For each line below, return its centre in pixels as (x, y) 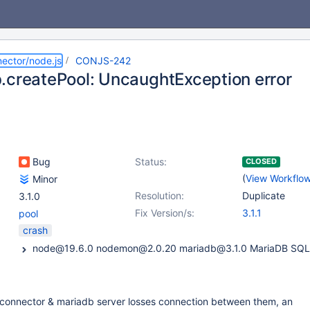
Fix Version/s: (165, 213)
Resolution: (159, 195)
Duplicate (264, 195)
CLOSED (261, 161)
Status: (151, 162)
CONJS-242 (103, 61)
